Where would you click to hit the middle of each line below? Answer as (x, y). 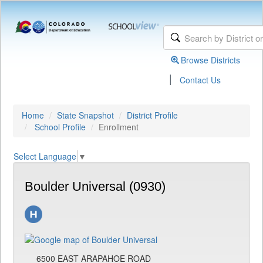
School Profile (60, 127)
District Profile (152, 115)
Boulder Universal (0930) (95, 187)
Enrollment (119, 127)
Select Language (45, 156)
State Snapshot (85, 115)
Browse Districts (211, 60)
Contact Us (200, 80)
